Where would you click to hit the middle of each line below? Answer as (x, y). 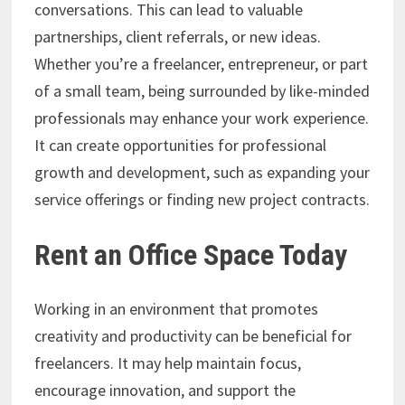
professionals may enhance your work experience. (201, 118)
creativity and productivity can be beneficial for (193, 336)
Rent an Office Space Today (190, 254)
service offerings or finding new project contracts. (202, 199)
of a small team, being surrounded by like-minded (202, 90)
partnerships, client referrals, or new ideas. (177, 36)
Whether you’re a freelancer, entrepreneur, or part (201, 63)
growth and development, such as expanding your (202, 172)
